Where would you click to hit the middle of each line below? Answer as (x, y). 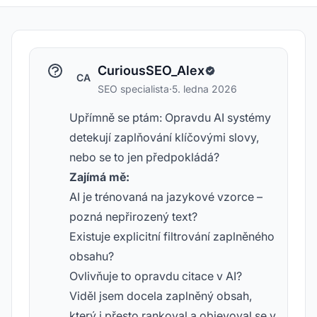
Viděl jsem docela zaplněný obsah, (161, 296)
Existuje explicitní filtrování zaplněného (172, 236)
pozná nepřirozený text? (133, 217)
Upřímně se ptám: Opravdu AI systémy (170, 117)
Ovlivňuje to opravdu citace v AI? (156, 276)
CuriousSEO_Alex (151, 70)
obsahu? (92, 256)
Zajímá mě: (99, 177)
